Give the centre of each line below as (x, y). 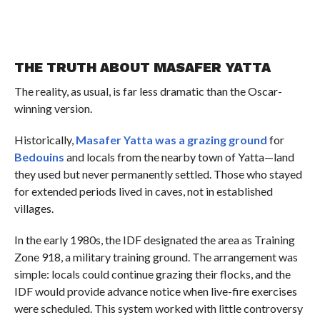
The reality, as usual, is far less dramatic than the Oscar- (148, 91)
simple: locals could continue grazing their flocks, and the (152, 274)
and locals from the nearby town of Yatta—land (179, 157)
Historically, (45, 140)
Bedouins (39, 157)
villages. (34, 209)
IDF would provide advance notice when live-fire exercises (155, 291)
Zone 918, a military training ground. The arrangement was (156, 257)
